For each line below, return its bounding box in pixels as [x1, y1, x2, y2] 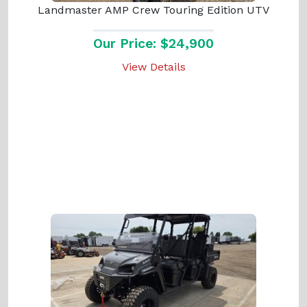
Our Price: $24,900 [93, 35, 214, 51]
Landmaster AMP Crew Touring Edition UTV [38, 3, 269, 16]
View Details [121, 60, 186, 73]
